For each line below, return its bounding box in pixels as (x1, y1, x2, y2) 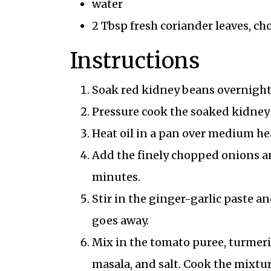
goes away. (91, 214, 149, 228)
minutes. (91, 170, 140, 184)
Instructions (70, 47, 200, 75)
